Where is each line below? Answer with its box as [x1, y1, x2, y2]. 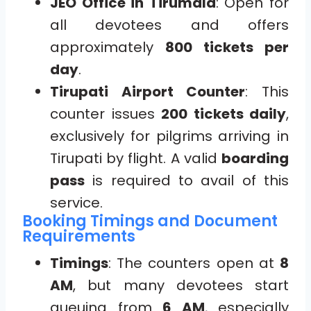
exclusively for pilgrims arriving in [50, 126, 289, 146]
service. [50, 192, 103, 212]
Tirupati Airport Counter [50, 81, 246, 101]
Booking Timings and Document [22, 210, 278, 232]
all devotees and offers [50, 15, 289, 35]
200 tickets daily [161, 103, 286, 124]
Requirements [22, 225, 135, 247]
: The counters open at [108, 253, 280, 273]
